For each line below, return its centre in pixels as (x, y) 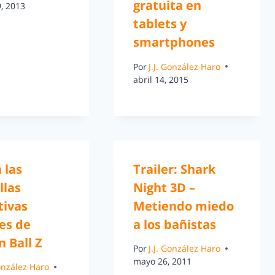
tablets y (160, 24)
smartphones (174, 42)
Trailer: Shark (174, 169)
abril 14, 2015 (161, 79)
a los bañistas (174, 224)
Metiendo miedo (183, 206)
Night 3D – (164, 187)
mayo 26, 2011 (162, 261)
